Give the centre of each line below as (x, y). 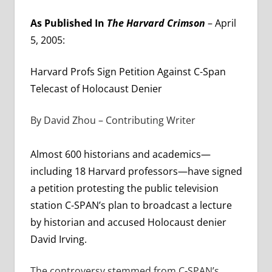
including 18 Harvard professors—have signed (136, 172)
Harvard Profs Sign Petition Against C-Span (128, 72)
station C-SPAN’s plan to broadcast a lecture (131, 206)
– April (220, 23)
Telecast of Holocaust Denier (96, 89)
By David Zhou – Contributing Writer (113, 121)
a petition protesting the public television (124, 189)
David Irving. (58, 240)
